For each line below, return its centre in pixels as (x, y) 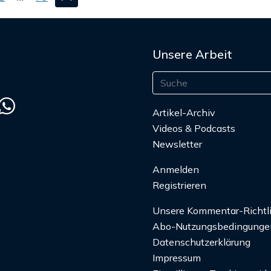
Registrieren (179, 185)
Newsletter (177, 144)
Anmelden (177, 170)
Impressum (177, 258)
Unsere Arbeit (192, 54)
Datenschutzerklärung (201, 242)
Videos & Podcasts (194, 129)
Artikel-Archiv (184, 113)
